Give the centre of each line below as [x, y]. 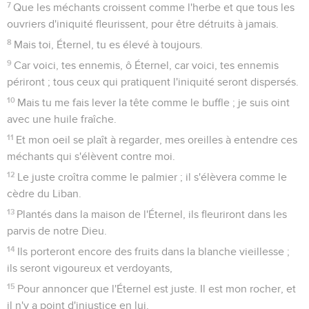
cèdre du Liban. [44, 193]
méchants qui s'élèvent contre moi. [91, 156]
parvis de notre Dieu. [57, 231]
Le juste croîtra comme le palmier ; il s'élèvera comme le [152, 177]
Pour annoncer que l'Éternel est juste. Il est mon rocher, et [157, 289]
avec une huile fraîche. [62, 119]
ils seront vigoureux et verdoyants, [90, 268]
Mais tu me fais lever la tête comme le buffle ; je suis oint [154, 102]
